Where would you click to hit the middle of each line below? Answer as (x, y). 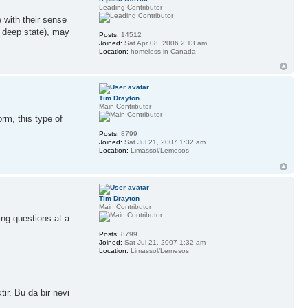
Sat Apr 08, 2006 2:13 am (164, 43)
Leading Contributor (130, 8)
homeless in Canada (162, 52)
